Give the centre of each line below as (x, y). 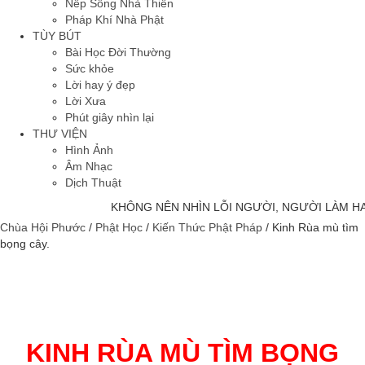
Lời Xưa (86, 101)
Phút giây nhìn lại (110, 117)
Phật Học (119, 227)
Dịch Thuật (93, 182)
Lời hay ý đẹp (100, 85)
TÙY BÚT (57, 36)
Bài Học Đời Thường (118, 52)
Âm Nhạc (89, 166)
